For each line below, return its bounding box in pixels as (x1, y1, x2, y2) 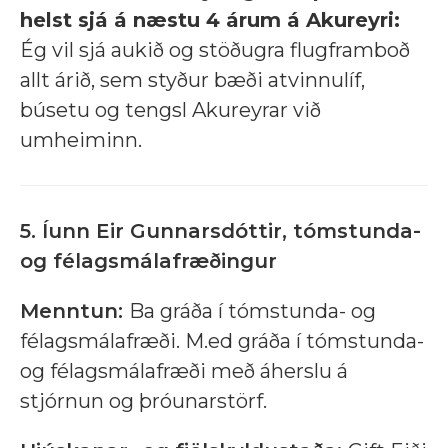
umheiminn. (20, 128, 142, 153)
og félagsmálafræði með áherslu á (20, 359, 348, 384)
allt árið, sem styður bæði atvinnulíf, (20, 68, 365, 93)
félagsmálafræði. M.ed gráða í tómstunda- (20, 329, 424, 354)
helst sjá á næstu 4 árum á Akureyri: (20, 8, 400, 33)
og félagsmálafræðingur (20, 249, 277, 274)
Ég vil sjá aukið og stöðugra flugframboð (20, 38, 410, 63)
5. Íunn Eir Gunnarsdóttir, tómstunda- (20, 219, 421, 244)
